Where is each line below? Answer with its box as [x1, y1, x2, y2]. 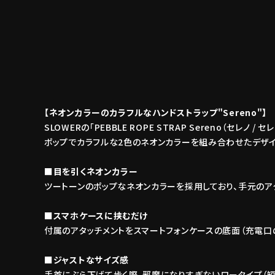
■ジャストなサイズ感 [44, 253, 129, 266]
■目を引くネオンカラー [44, 165, 138, 177]
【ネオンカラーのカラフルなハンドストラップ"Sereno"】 [44, 106, 268, 118]
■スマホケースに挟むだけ [44, 209, 148, 222]
